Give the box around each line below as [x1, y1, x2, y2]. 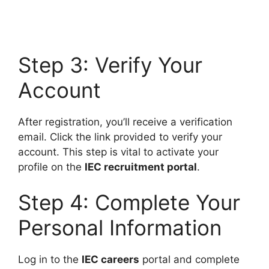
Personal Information [18, 215, 222, 241]
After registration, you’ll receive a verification [18, 115, 232, 128]
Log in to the [18, 253, 82, 266]
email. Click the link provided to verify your [18, 130, 222, 143]
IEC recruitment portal [85, 160, 197, 173]
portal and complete [139, 253, 240, 266]
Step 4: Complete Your [18, 190, 240, 216]
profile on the [18, 160, 85, 173]
